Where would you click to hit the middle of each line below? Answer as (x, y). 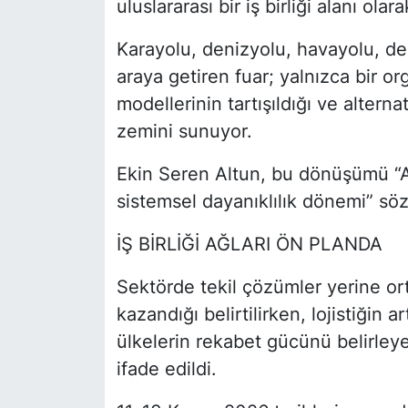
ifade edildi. (166, 369)
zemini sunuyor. (184, 132)
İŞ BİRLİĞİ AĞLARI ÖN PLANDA (249, 245)
